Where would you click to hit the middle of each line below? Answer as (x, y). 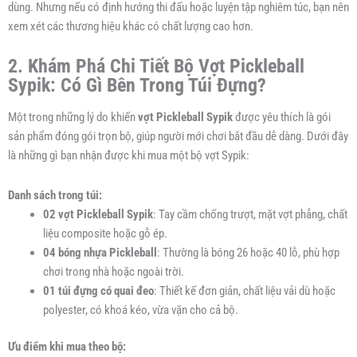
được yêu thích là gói (282, 118)
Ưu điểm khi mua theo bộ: (67, 346)
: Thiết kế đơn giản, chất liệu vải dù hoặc (244, 290)
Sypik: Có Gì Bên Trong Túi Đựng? (137, 85)
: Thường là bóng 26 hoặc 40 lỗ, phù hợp (248, 252)
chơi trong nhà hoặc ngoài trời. (113, 271)
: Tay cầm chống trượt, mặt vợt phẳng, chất (250, 214)
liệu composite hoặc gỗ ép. (105, 233)
